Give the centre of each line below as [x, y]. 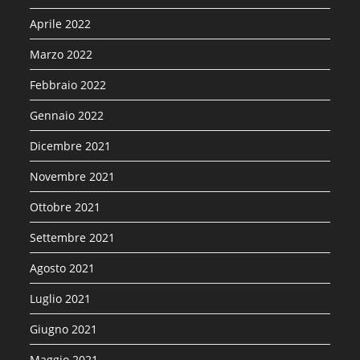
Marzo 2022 [61, 55]
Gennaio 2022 [67, 116]
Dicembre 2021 [71, 146]
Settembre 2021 [73, 238]
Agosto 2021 [63, 268]
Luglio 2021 [61, 299]
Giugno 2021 [64, 329]
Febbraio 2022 [68, 85]
